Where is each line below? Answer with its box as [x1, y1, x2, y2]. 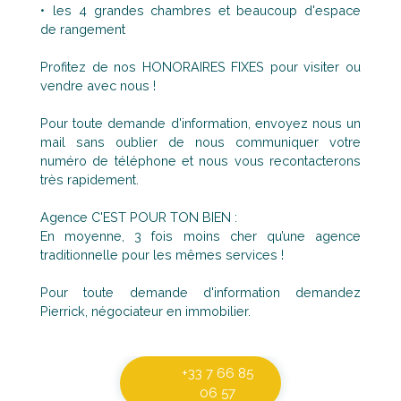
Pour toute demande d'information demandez [40, 285, 361, 301]
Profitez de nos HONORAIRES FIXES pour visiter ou [40, 59, 361, 75]
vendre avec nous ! [40, 78, 156, 94]
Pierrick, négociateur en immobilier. [40, 303, 251, 320]
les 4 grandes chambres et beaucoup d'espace [53, 3, 361, 19]
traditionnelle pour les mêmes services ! [40, 247, 284, 263]
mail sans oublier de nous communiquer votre [40, 134, 361, 150]
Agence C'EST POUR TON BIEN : [40, 209, 237, 226]
